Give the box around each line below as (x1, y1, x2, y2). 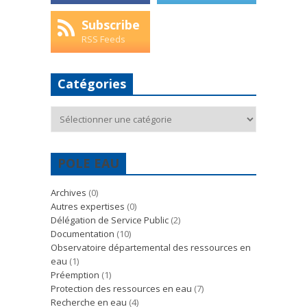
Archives (51, 186, 86, 199)
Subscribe (82, 16, 140, 33)
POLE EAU (58, 154, 119, 171)
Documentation (51, 227, 114, 240)
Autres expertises (51, 199, 125, 212)
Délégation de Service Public (51, 213, 169, 226)
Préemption (51, 268, 99, 281)
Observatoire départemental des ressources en (51, 241, 251, 254)
